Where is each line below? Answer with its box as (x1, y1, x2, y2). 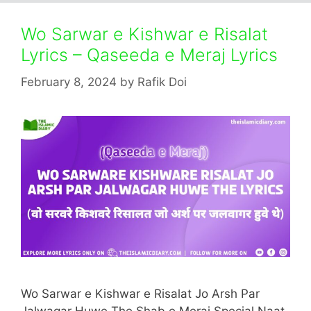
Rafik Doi (137, 74, 187, 89)
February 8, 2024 (21, 74, 117, 89)
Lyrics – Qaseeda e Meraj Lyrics (21, 44, 278, 65)
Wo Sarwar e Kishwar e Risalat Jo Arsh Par (21, 286, 260, 301)
